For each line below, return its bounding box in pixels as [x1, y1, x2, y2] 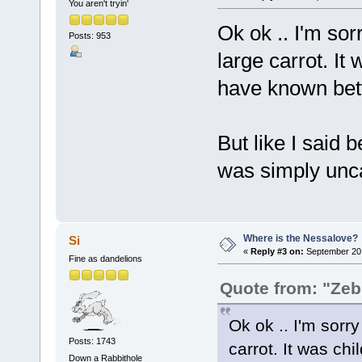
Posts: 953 [68, 31, 111, 41]
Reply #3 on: [250, 246, 304, 256]
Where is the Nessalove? [242, 233, 358, 244]
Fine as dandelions [68, 253, 142, 263]
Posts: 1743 [68, 335, 116, 346]
